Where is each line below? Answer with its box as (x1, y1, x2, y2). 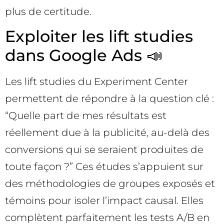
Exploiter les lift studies (5, 26, 193, 46)
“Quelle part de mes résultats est (5, 109, 166, 122)
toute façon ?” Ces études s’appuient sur (5, 160, 203, 173)
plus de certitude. (5, 5, 91, 17)
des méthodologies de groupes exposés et (5, 177, 215, 190)
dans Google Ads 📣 (5, 45, 162, 65)
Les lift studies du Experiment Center (5, 75, 188, 88)
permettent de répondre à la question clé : (5, 92, 214, 105)
